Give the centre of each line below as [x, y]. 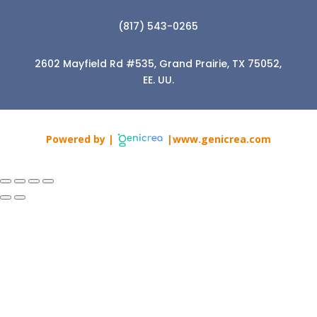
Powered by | [82, 139]
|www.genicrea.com [217, 139]
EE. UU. [158, 80]
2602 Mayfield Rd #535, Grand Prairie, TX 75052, [158, 63]
